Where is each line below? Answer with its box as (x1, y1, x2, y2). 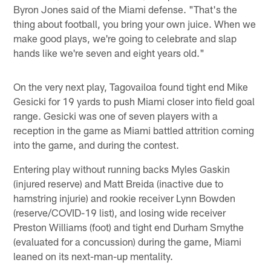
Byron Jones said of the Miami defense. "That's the (13, 3, 238, 16)
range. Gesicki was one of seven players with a (13, 109, 218, 122)
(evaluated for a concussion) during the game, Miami (13, 235, 242, 248)
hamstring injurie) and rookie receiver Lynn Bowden (13, 192, 236, 204)
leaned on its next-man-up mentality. (13, 250, 174, 263)
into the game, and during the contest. (13, 139, 180, 151)
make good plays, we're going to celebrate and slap (13, 32, 237, 45)
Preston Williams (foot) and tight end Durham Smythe (13, 221, 244, 233)
